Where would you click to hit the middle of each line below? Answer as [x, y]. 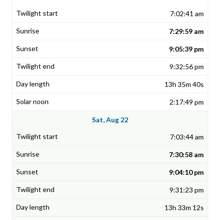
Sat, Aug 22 [110, 120]
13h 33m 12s [184, 208]
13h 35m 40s [184, 84]
